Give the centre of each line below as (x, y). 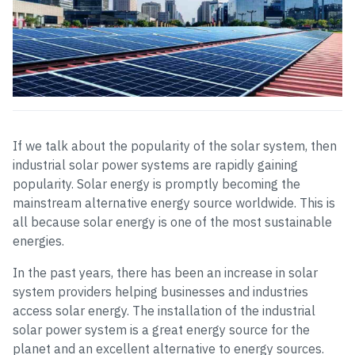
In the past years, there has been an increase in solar (165, 273)
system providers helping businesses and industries (160, 292)
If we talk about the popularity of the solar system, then (175, 146)
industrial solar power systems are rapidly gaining (155, 165)
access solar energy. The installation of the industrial (164, 311)
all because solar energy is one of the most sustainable (172, 222)
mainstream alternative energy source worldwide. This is (174, 203)
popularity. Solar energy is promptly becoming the (157, 184)
